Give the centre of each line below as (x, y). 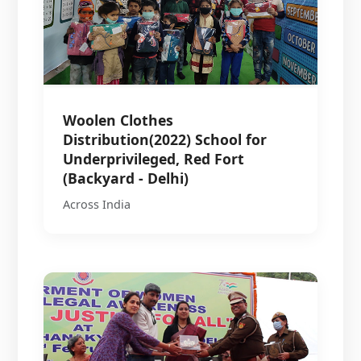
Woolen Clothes (118, 120)
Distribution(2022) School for (165, 139)
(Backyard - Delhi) (126, 178)
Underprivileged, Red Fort (154, 158)
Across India (97, 204)
